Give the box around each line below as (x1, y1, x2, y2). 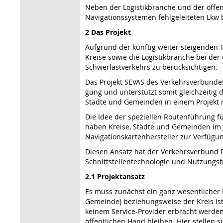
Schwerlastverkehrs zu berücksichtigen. (85, 62, 218, 72)
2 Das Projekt (85, 27, 131, 37)
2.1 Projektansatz (85, 171, 145, 181)
